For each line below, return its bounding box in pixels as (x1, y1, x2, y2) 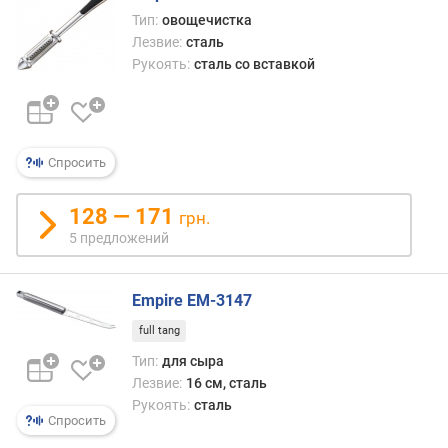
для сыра (161, 352, 224, 369)
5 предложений (69, 230, 169, 246)
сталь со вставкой (193, 56, 315, 72)
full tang (138, 324, 180, 338)
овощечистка (161, 12, 252, 28)
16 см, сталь (185, 374, 267, 391)
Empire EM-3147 (132, 291, 252, 310)
